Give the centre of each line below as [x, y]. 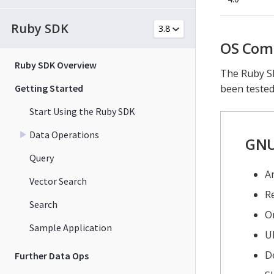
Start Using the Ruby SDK [82, 111]
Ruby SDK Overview [56, 65]
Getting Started [49, 88]
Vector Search [58, 181]
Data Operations [64, 134]
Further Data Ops [52, 255]
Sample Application [71, 227]
